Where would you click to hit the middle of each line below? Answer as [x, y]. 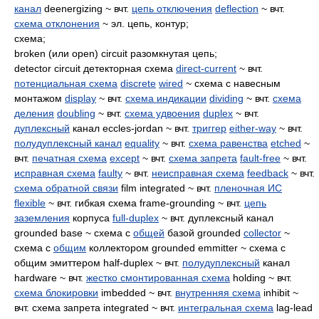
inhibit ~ [279, 293]
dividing [226, 98]
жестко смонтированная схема [158, 278]
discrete [138, 83]
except [125, 158]
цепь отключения [172, 9]
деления [34, 113]
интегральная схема [226, 308]
